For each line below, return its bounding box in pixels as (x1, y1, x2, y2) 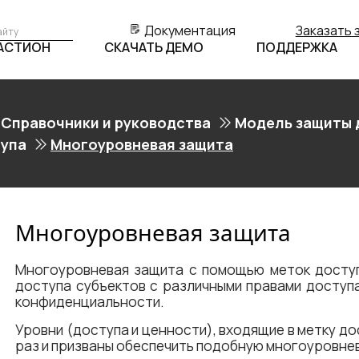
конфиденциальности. (15, 292, 164, 311)
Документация (144, 22, 236, 39)
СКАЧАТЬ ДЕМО (103, 38, 204, 56)
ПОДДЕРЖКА (256, 38, 337, 56)
